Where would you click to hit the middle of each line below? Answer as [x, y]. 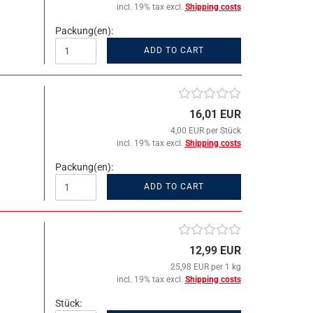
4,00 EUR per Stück [205, 131]
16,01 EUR [215, 114]
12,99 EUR [215, 250]
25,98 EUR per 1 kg [205, 267]
